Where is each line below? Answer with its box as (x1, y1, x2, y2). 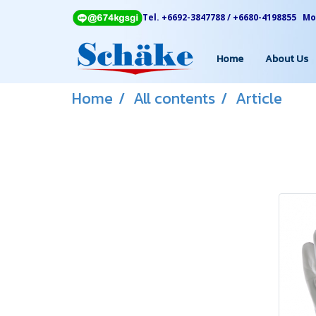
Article (236, 87, 282, 110)
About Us (265, 51, 308, 66)
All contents (133, 87, 215, 110)
